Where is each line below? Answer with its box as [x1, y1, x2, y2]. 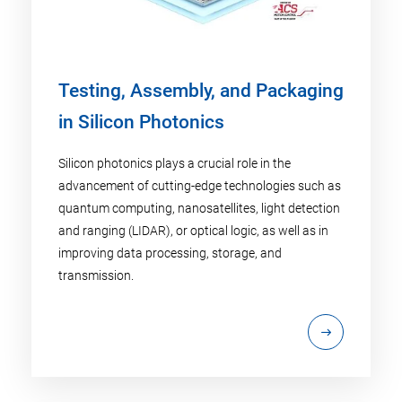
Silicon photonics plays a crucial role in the [58, 156, 291, 171]
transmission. [58, 268, 134, 284]
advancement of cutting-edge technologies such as [58, 179, 341, 194]
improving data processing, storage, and [58, 246, 282, 261]
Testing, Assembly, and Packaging [58, 80, 344, 102]
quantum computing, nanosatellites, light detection [58, 201, 340, 216]
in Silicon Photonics [58, 111, 224, 134]
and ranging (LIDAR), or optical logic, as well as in [58, 223, 328, 239]
